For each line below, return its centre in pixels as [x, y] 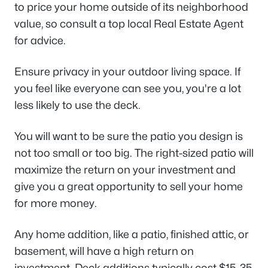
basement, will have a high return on [104, 251]
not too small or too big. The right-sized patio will [134, 153]
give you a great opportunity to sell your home [129, 187]
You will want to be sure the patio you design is [129, 136]
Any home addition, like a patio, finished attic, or [132, 234]
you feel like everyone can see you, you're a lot [128, 89]
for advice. [40, 41]
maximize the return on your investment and [125, 170]
